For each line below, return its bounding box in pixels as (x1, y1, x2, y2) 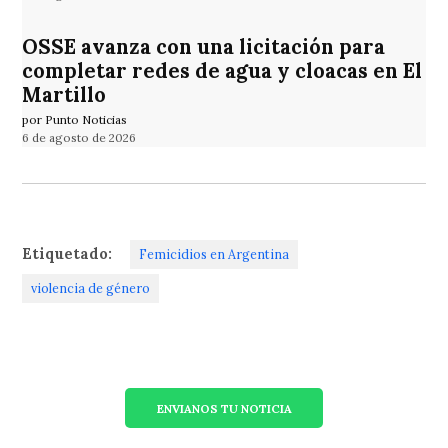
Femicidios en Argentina (139, 246, 290, 263)
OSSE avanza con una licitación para (22, 33, 386, 60)
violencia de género (31, 280, 151, 297)
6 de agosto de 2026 (22, 130, 137, 146)
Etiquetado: (22, 245, 113, 264)
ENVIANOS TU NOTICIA (156, 400, 292, 416)
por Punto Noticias (22, 112, 128, 128)
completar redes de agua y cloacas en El (22, 57, 423, 84)
